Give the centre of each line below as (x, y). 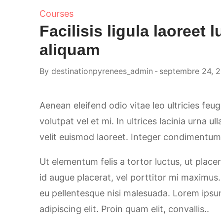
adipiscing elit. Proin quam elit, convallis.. (124, 209)
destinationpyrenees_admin (102, 71)
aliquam (70, 50)
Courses (56, 14)
